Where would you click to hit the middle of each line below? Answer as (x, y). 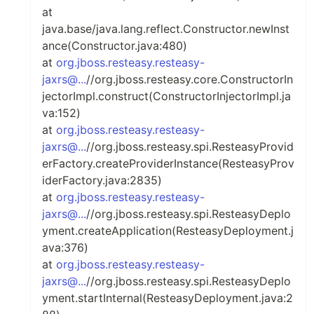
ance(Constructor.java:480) (115, 46)
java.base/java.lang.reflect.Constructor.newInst (166, 29)
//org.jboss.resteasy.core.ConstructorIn (190, 79)
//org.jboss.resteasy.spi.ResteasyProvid (190, 146)
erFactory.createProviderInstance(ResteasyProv (168, 163)
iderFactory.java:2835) (102, 180)
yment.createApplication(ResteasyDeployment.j (168, 231)
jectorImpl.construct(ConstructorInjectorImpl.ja (166, 96)
